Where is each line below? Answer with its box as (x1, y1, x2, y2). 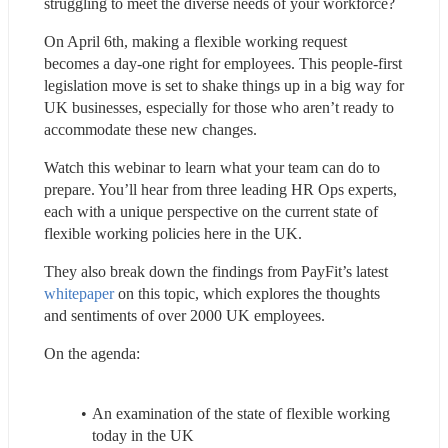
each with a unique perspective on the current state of (44, 202, 378, 220)
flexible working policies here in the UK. (44, 224, 302, 242)
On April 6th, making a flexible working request (44, 32, 347, 50)
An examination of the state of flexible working (91, 404, 390, 422)
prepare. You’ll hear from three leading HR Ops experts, (44, 180, 397, 198)
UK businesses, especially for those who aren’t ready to (44, 98, 394, 116)
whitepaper (44, 284, 114, 302)
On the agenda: (44, 344, 140, 362)
